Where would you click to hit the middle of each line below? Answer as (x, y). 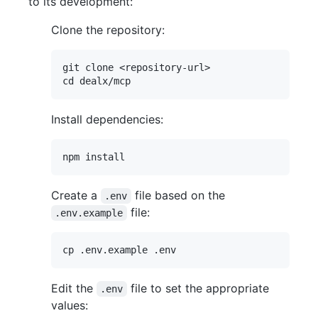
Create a (76, 196)
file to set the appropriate (199, 289)
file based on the (178, 196)
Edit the (74, 289)
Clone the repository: (108, 30)
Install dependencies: (107, 120)
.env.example (89, 213)
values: (70, 306)
